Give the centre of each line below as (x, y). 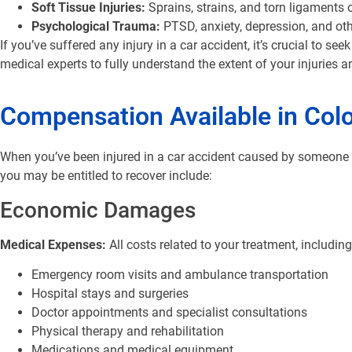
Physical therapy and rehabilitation (128, 332)
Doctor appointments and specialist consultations (169, 313)
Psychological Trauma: (96, 26)
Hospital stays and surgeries (110, 294)
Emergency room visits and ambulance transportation (180, 275)
